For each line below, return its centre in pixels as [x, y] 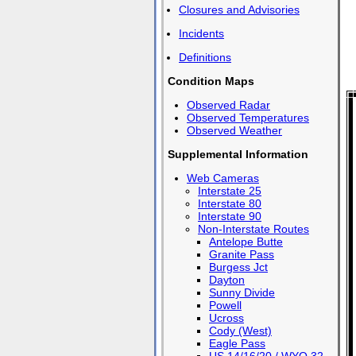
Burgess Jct [238, 267]
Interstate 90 [230, 216]
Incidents [201, 33]
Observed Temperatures [248, 118]
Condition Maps [211, 81]
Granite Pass [242, 254]
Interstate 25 [230, 191]
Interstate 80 [230, 203]
